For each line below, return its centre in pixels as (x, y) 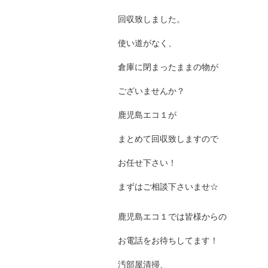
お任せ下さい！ (147, 162)
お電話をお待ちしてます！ (168, 240)
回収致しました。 (151, 19)
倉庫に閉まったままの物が (168, 66)
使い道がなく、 (147, 42)
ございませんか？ (151, 90)
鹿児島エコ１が (147, 114)
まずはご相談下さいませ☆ (168, 186)
